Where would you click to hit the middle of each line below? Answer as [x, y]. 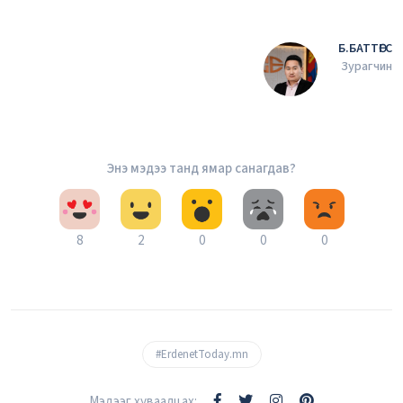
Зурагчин [367, 66]
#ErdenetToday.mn [201, 354]
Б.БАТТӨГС [365, 48]
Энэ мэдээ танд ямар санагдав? [201, 168]
